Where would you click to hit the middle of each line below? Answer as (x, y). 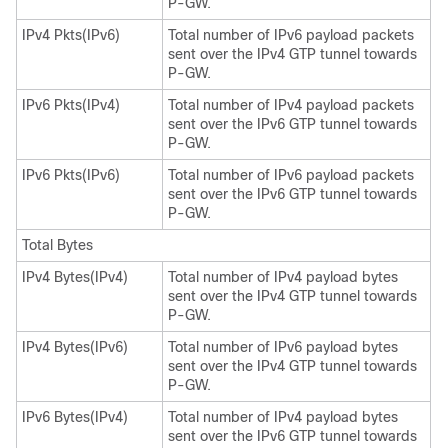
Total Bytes (57, 245)
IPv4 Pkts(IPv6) (71, 35)
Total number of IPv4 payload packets (291, 105)
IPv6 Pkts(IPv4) (71, 105)
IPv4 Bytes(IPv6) (75, 347)
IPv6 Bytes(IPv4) (75, 417)
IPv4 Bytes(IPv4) (75, 277)
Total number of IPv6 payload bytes (283, 347)
